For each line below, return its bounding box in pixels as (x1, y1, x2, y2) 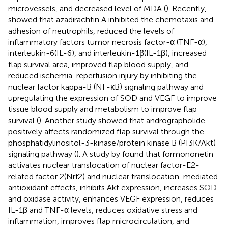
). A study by (76, 149, 122, 159)
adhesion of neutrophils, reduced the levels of (8, 25, 174, 36)
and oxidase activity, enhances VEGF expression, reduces (8, 193, 214, 204)
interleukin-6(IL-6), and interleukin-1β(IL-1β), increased (8, 48, 207, 58)
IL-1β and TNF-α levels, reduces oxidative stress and (8, 205, 197, 215)
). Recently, (166, 3, 207, 13)
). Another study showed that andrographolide (39, 115, 205, 125)
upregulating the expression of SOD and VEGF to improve (8, 93, 217, 103)
